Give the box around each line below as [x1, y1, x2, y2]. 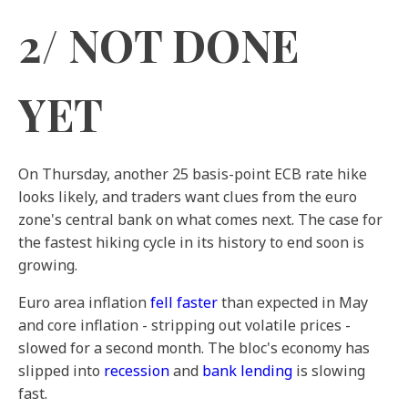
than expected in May [218, 292, 368, 312]
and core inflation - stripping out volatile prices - [18, 315, 351, 335]
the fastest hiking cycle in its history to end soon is [18, 232, 364, 252]
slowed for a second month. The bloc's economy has [18, 338, 370, 358]
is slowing [292, 361, 365, 381]
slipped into [18, 361, 104, 381]
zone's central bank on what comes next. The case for [18, 209, 382, 229]
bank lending [202, 361, 292, 381]
